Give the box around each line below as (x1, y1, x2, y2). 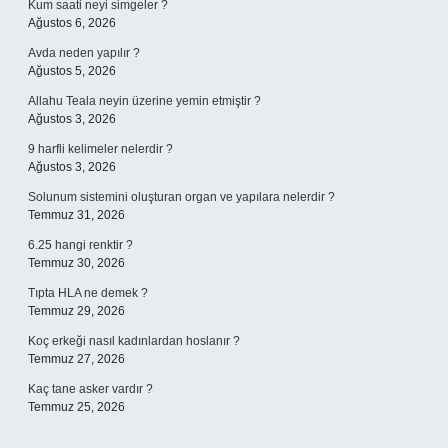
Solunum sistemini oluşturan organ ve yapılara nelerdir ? (28, 190, 335, 204)
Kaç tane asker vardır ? (28, 382, 153, 396)
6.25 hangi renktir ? (28, 238, 133, 252)
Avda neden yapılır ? (28, 46, 140, 60)
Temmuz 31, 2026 (28, 208, 125, 222)
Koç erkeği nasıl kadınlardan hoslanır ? (28, 334, 240, 348)
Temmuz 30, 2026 (28, 256, 125, 270)
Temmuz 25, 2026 (28, 400, 125, 414)
